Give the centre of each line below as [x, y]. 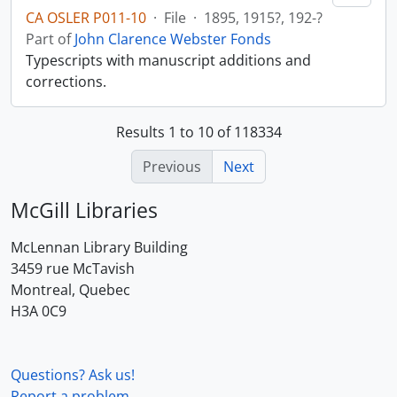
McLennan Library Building [99, 247]
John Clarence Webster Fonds [173, 39]
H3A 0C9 [39, 311]
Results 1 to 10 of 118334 [198, 132]
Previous [172, 167]
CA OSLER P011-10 [86, 18]
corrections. [66, 82]
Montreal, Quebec [70, 290]
